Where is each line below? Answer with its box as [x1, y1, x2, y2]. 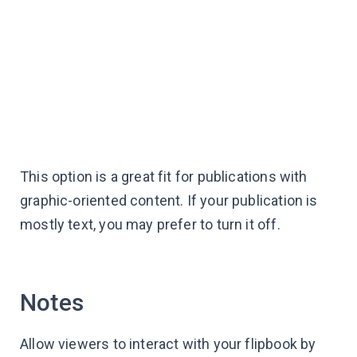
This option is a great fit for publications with [20, 168, 308, 186]
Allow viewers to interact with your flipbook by [20, 335, 316, 353]
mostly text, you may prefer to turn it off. [20, 216, 280, 233]
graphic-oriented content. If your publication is [20, 192, 318, 210]
